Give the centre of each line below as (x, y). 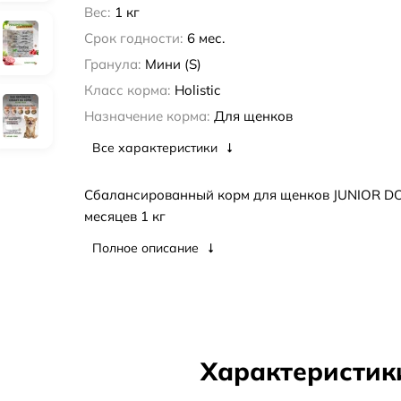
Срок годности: (133, 38)
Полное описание (147, 248)
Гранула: (112, 64)
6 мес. (205, 38)
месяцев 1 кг (124, 217)
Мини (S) (173, 64)
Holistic (197, 90)
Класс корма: (127, 90)
